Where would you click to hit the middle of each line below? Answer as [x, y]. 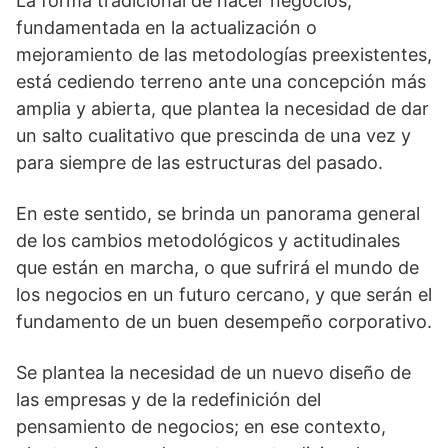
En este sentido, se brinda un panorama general [218, 213]
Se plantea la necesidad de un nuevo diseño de [213, 372]
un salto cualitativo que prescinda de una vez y [213, 135]
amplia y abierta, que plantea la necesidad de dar [222, 108]
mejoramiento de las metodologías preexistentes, [224, 54]
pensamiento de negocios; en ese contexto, [201, 426]
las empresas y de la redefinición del [168, 399]
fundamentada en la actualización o [166, 27]
